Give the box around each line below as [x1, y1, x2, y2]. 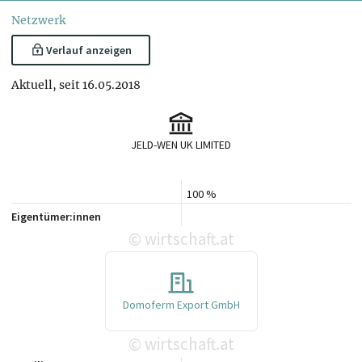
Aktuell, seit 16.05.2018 [11, 77, 141, 92]
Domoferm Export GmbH [122, 297, 240, 312]
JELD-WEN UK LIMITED [131, 137, 231, 153]
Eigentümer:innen [11, 209, 101, 225]
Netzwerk [11, 13, 65, 28]
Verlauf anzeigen [45, 42, 132, 57]
